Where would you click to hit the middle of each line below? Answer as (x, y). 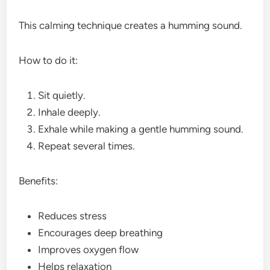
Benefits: (39, 181)
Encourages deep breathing (101, 232)
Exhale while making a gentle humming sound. (141, 129)
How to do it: (49, 60)
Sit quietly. (62, 95)
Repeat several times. (87, 146)
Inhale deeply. (70, 112)
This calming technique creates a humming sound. (131, 25)
